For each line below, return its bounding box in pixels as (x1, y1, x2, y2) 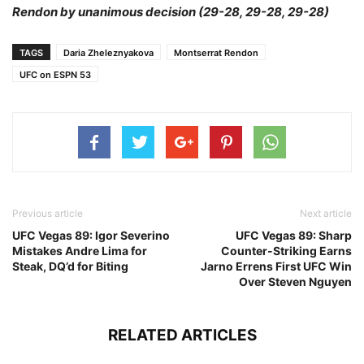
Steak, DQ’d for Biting (12, 258, 128, 273)
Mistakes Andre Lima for (12, 243, 147, 258)
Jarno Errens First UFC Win (201, 258, 352, 273)
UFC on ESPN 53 (19, 68, 91, 80)
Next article (300, 206, 352, 219)
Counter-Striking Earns (221, 243, 352, 258)
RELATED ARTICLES (107, 325, 257, 344)
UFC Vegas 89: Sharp (236, 227, 352, 242)
